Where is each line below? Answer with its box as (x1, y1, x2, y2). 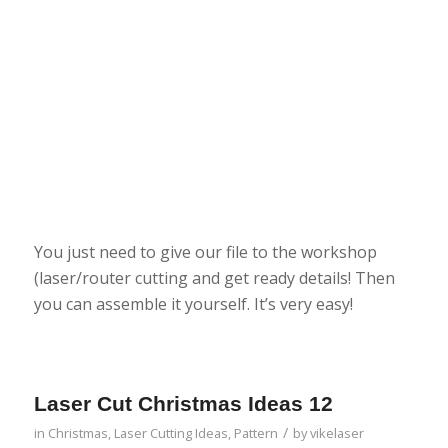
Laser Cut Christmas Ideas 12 (33, 392, 333, 416)
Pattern (233, 424, 278, 443)
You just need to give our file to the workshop (33, 240, 377, 263)
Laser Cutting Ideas (113, 424, 228, 443)
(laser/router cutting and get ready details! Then (33, 266, 395, 289)
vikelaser (309, 424, 364, 443)
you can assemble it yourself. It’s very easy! (33, 292, 353, 315)
